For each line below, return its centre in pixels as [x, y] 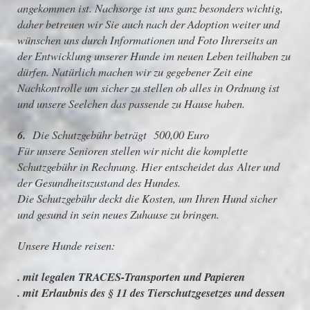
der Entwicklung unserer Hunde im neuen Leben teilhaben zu [154, 56]
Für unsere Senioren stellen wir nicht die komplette [133, 151]
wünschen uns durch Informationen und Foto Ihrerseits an [147, 40]
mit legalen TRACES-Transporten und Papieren [134, 277]
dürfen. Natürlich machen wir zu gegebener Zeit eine [135, 72]
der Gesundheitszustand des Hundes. [99, 182]
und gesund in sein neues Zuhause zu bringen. [118, 214]
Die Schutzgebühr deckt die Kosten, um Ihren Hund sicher [147, 198]
